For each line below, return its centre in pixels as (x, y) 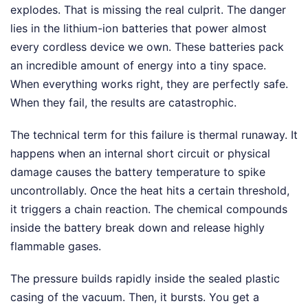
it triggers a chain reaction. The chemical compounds (149, 209)
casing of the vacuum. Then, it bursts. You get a (135, 297)
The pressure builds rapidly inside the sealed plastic (145, 278)
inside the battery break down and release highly (137, 228)
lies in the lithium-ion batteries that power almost (139, 28)
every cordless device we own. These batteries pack (147, 47)
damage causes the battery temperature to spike (138, 172)
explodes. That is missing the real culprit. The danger (148, 10)
